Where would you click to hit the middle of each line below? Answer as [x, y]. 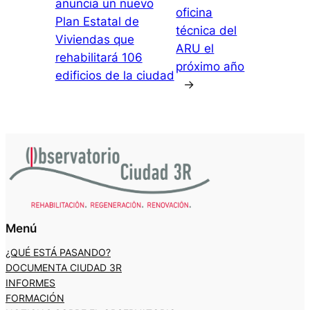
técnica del [207, 30]
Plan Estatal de [97, 21]
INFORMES [30, 283]
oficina [194, 12]
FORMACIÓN [35, 298]
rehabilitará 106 [99, 57]
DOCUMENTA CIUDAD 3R [64, 268]
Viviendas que [94, 39]
